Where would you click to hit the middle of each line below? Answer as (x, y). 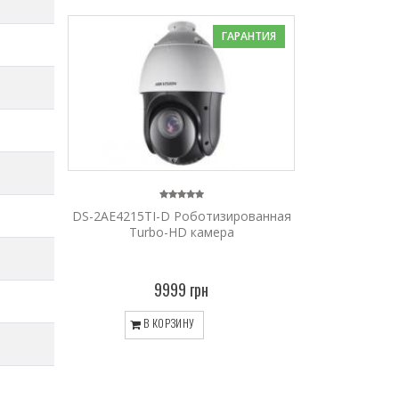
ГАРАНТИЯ (249, 37)
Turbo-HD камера (181, 232)
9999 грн (181, 289)
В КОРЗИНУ (168, 322)
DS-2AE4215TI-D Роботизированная (181, 216)
